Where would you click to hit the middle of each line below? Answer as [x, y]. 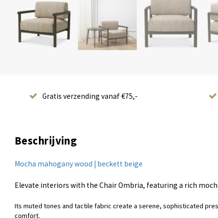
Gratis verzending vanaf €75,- [90, 96]
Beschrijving [46, 141]
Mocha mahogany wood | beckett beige [79, 164]
